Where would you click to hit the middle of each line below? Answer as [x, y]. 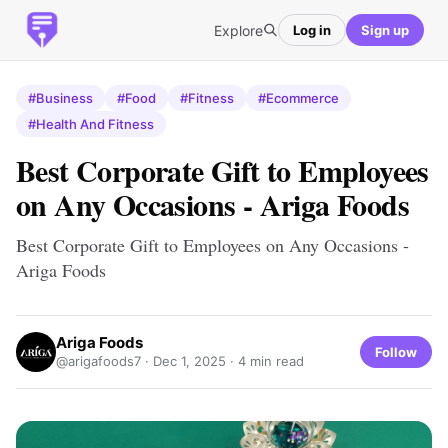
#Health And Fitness [91, 124]
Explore [238, 30]
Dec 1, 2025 [189, 361]
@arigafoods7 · [104, 361]
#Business [60, 98]
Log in [312, 29]
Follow [396, 351]
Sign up [385, 29]
